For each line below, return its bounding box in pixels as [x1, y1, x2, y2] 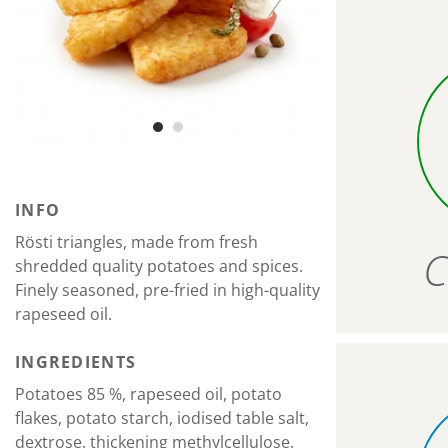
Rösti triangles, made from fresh [15, 231, 258, 253]
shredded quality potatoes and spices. [15, 255, 303, 277]
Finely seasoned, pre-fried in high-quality [15, 279, 320, 301]
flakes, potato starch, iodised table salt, [15, 407, 309, 429]
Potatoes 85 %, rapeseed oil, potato [15, 383, 282, 405]
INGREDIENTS [15, 351, 137, 373]
